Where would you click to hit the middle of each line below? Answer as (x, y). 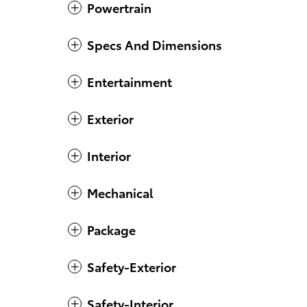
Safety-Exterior (132, 267)
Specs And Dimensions (155, 45)
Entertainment (130, 82)
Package (111, 230)
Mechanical (120, 193)
